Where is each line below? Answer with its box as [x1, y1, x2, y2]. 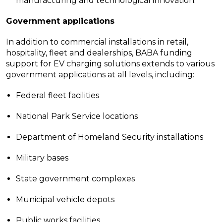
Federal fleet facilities [16, 91, 99, 101]
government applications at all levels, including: [6, 70, 194, 80]
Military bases [16, 153, 68, 163]
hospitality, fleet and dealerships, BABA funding [6, 48, 192, 58]
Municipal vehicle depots [16, 195, 114, 205]
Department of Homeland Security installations [16, 132, 203, 142]
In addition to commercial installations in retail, [6, 37, 188, 47]
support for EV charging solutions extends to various [6, 59, 215, 69]
